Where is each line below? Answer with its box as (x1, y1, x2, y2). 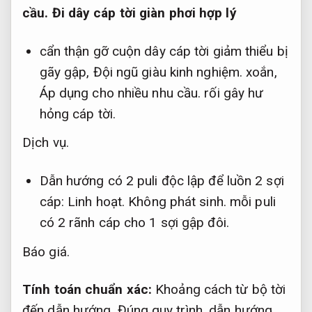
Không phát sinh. (128, 194, 226, 210)
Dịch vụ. (22, 134, 69, 151)
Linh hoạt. (68, 194, 125, 210)
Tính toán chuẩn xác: (22, 281, 152, 298)
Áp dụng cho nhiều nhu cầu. (39, 85, 201, 102)
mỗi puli (226, 194, 276, 210)
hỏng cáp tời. (39, 106, 116, 123)
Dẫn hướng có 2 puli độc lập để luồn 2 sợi (39, 173, 284, 189)
